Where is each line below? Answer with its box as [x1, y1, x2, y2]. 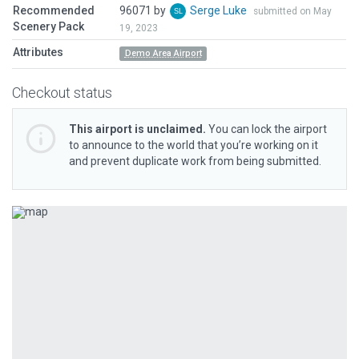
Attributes [13, 46, 63, 58]
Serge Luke [190, 4, 249, 17]
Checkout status [12, 84, 112, 101]
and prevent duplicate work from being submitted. [69, 155, 321, 167]
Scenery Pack [13, 20, 84, 33]
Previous [36, 207, 99, 226]
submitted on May [253, 6, 332, 17]
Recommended [13, 4, 95, 17]
